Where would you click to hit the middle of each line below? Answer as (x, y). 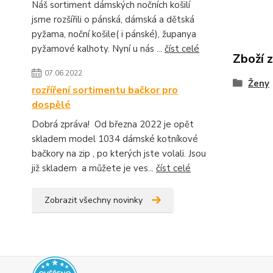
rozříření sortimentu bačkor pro (105, 90)
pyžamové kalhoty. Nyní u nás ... (98, 49)
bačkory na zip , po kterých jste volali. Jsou (119, 154)
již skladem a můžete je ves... (94, 168)
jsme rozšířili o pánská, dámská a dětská (113, 19)
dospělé (51, 105)
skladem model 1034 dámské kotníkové (115, 139)
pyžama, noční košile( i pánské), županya (115, 34)
